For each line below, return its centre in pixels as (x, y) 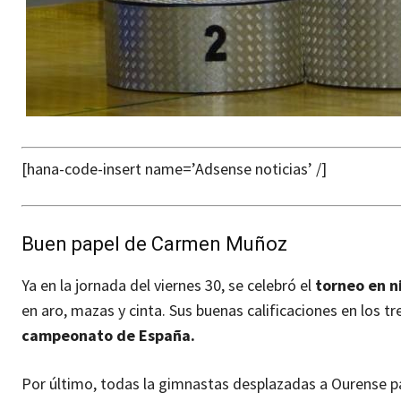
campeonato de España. (108, 335)
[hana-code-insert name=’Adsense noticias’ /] (174, 168)
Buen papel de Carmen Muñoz (154, 243)
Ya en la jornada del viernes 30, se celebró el (168, 285)
